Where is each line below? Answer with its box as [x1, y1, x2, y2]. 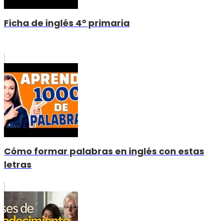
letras [4, 158, 32, 171]
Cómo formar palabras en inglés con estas [4, 145, 204, 158]
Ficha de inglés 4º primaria [4, 17, 130, 30]
